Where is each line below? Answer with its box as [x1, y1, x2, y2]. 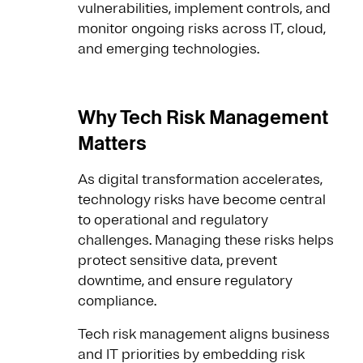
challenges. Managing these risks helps [78, 231, 334, 250]
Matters [78, 130, 151, 157]
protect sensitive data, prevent [78, 251, 277, 270]
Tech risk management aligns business [78, 325, 330, 344]
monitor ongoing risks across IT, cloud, [78, 19, 326, 38]
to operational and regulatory [78, 211, 268, 229]
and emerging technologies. [78, 40, 263, 58]
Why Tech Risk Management [78, 104, 328, 131]
